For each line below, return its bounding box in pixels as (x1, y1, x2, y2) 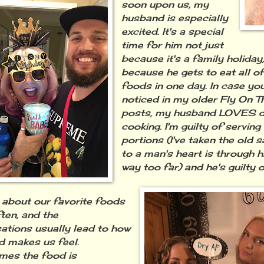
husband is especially (121, 12, 229, 24)
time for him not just (121, 39, 224, 51)
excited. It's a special (121, 25, 224, 37)
